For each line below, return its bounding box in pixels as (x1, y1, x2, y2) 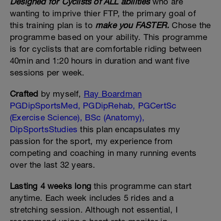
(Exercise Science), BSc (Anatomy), (10, 112, 145, 122)
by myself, (38, 89, 84, 99)
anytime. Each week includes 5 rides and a (10, 193, 174, 203)
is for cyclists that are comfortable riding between (10, 44, 202, 54)
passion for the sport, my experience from (10, 136, 173, 146)
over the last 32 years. (10, 160, 96, 170)
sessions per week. (10, 68, 85, 77)
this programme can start (91, 181, 191, 191)
